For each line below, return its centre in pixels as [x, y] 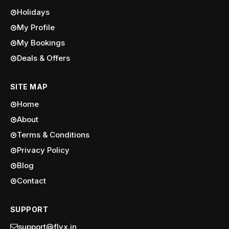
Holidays [33, 12]
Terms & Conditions [53, 135]
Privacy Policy [43, 150]
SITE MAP [29, 87]
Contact [31, 181]
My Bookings [41, 43]
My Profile [36, 27]
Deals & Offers [43, 58]
